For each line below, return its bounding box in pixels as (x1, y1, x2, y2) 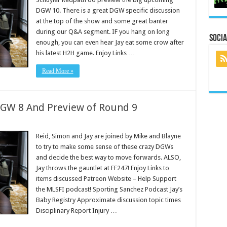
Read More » (42, 67, 73, 74)
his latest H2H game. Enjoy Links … (35, 49, 135, 57)
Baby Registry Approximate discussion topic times (35, 196, 181, 204)
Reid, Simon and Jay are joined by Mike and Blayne (35, 132, 181, 140)
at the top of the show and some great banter (35, 17, 168, 25)
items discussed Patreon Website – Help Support (35, 175, 176, 182)
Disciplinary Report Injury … (35, 207, 117, 214)
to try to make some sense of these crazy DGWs (35, 143, 173, 150)
